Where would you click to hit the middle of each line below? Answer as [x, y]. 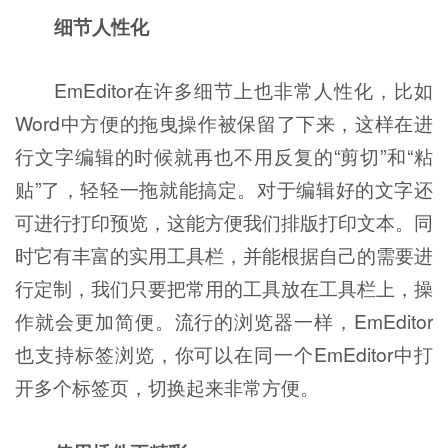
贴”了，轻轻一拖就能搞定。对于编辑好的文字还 [224, 189]
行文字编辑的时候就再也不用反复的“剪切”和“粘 [224, 156]
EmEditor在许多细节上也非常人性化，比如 [243, 90]
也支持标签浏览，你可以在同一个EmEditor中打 [224, 354]
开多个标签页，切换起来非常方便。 [167, 387]
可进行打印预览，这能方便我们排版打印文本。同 [224, 222]
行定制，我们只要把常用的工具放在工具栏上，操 [224, 288]
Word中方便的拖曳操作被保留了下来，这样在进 [224, 123]
